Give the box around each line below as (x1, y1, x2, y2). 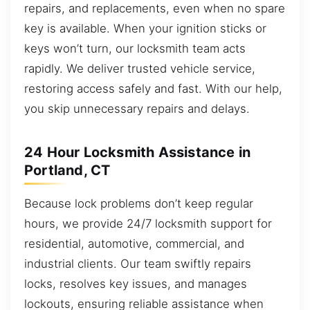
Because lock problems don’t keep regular (24, 197, 253, 211)
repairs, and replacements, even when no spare (24, 1, 285, 16)
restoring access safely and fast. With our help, (24, 82, 282, 96)
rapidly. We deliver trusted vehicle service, (24, 62, 255, 76)
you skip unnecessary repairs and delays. (24, 102, 250, 116)
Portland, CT (24, 162, 111, 179)
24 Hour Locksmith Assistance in (24, 144, 251, 161)
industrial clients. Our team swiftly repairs (24, 257, 251, 271)
